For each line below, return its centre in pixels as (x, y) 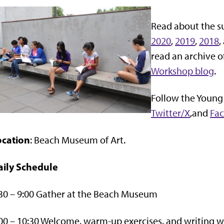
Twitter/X (170, 113)
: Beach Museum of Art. (78, 140)
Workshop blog (182, 71)
